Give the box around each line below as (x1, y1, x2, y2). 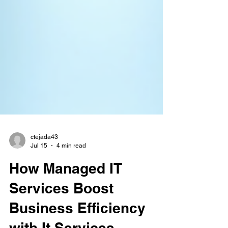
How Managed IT (9, 196, 122, 213)
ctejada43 (31, 170, 58, 177)
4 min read (56, 178, 86, 186)
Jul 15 (31, 178, 47, 186)
